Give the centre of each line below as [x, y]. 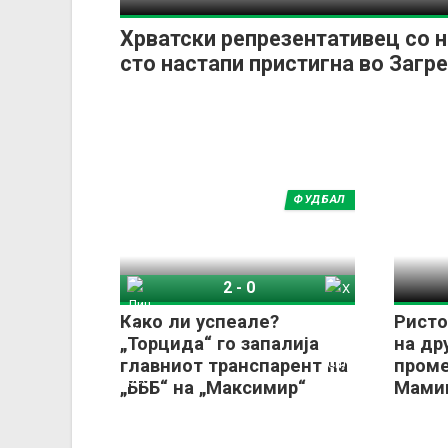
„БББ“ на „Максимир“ [213, 388]
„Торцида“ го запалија [219, 344]
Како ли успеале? [199, 322]
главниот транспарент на [234, 366]
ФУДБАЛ [319, 199]
